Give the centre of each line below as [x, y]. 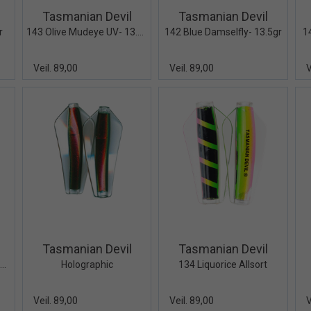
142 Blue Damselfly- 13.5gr [223, 32]
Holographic [87, 264]
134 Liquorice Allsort [223, 264]
